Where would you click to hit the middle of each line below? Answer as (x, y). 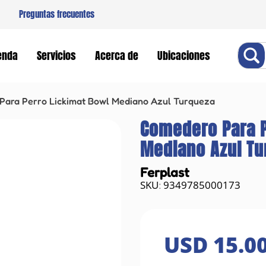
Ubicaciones (184, 56)
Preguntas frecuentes (57, 14)
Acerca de (117, 56)
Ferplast (165, 172)
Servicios (56, 56)
